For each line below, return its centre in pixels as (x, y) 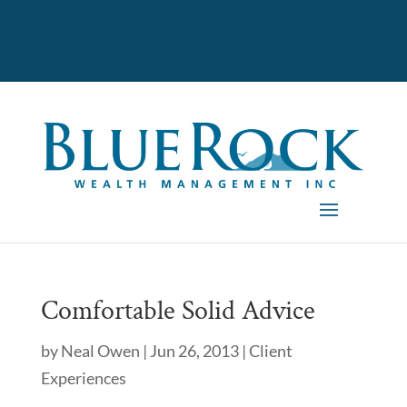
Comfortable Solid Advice (178, 312)
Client (270, 351)
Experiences (83, 378)
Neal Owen (100, 351)
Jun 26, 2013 (194, 351)
